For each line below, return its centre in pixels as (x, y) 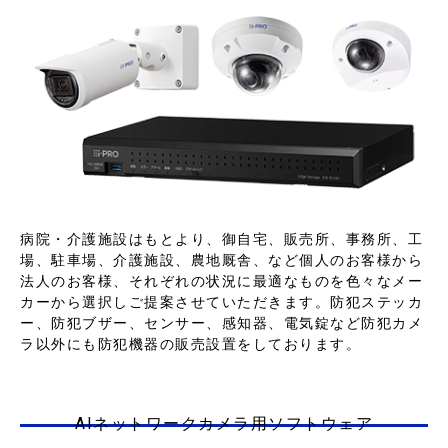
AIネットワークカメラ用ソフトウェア (224, 424)
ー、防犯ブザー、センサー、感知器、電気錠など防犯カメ (221, 323)
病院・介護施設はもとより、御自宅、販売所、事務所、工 (221, 239)
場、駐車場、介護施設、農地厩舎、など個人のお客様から (221, 260)
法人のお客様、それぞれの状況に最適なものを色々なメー (221, 281)
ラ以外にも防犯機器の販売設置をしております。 (190, 344)
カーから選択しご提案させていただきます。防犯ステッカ (221, 302)
